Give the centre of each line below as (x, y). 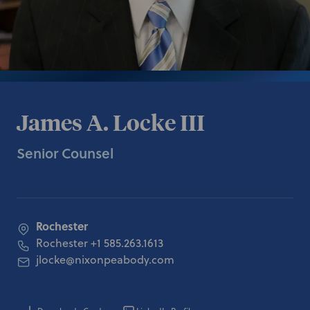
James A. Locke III (111, 122)
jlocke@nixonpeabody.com (105, 259)
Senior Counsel (65, 153)
